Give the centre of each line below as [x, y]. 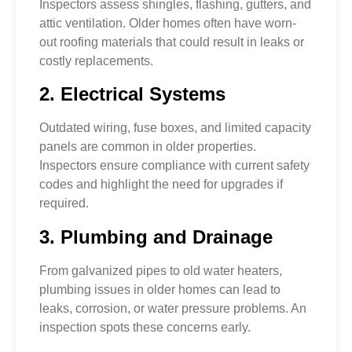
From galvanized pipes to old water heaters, [161, 270]
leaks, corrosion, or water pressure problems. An [173, 308]
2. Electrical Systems [132, 94]
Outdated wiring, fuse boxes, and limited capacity [175, 128]
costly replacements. [96, 60]
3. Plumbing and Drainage [156, 236]
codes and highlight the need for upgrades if [161, 185]
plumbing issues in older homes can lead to [160, 289]
